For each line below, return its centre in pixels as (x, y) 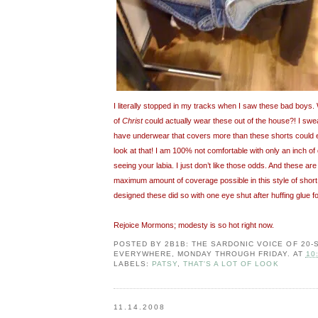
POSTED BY (139, 243)
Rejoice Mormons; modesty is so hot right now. (194, 225)
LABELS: (133, 263)
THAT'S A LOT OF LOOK (231, 263)
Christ (132, 120)
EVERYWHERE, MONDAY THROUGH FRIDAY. (202, 253)
